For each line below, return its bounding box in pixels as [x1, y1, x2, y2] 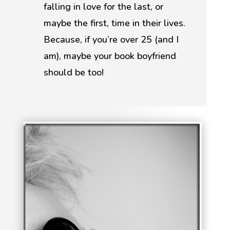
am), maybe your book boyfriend [43, 50, 176, 62]
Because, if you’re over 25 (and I [43, 33, 179, 46]
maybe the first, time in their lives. [43, 17, 185, 29]
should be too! [43, 66, 104, 79]
